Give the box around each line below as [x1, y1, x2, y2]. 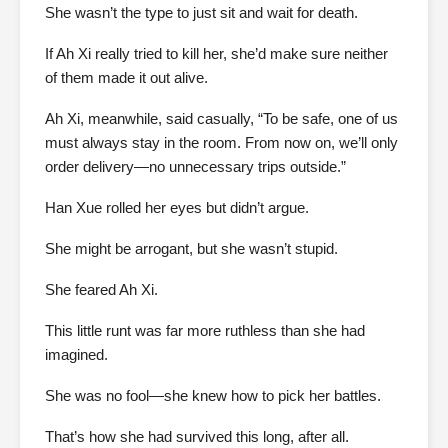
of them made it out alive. [45, 69, 208, 87]
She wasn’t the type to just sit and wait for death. [45, 4, 358, 22]
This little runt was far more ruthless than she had [45, 322, 365, 340]
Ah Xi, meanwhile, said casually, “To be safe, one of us [45, 110, 398, 128]
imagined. [45, 346, 108, 364]
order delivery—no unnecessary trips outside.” [45, 158, 346, 176]
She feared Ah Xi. [45, 281, 158, 299]
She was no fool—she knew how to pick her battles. [45, 387, 381, 405]
